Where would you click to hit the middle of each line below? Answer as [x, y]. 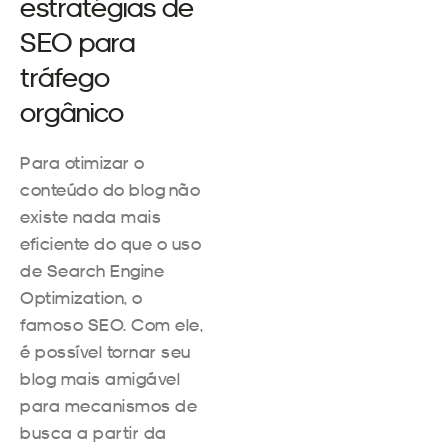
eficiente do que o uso [110, 243]
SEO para [77, 41]
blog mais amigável [100, 378]
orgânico [72, 111]
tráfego [65, 76]
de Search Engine [92, 270]
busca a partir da [93, 432]
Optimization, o [81, 297]
